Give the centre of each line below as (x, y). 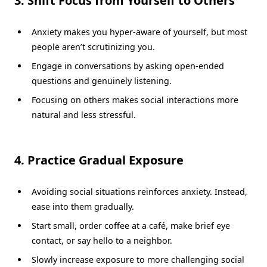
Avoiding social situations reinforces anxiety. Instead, (139, 191)
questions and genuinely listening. (101, 80)
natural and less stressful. (83, 114)
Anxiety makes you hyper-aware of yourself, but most (139, 32)
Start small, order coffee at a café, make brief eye (131, 226)
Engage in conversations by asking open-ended (128, 66)
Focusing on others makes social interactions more (135, 100)
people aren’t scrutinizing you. (93, 46)
